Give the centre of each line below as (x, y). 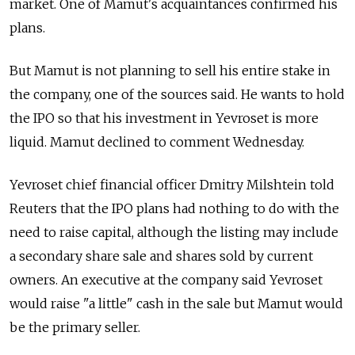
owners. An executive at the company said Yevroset (166, 280)
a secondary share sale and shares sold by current (161, 256)
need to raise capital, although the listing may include (174, 233)
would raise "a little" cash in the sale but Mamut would (176, 304)
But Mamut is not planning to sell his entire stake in (170, 71)
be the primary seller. (75, 328)
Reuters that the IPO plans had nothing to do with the (174, 209)
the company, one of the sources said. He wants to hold (177, 95)
